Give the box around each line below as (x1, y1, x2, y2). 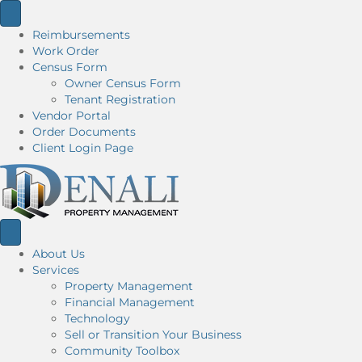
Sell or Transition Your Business (65, 327, 242, 342)
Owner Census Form (65, 76, 181, 90)
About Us (32, 246, 85, 261)
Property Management (65, 279, 193, 293)
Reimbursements (32, 27, 130, 42)
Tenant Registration (65, 92, 175, 107)
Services (32, 263, 79, 277)
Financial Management (65, 295, 195, 309)
